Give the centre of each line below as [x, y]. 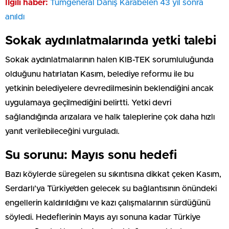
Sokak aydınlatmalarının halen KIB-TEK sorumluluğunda [109, 60]
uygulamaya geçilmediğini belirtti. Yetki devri [88, 102]
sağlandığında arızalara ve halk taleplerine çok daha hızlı [110, 117]
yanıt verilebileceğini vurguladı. [62, 131]
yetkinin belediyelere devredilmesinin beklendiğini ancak [109, 88]
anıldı [15, 17]
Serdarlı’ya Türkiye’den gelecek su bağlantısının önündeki [111, 188]
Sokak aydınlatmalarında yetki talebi [111, 41]
